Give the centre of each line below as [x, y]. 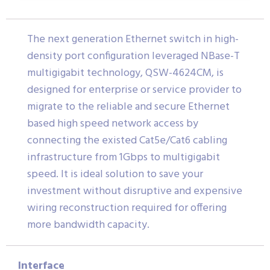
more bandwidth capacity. [88, 225]
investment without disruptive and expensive [135, 191]
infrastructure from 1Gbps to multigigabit [124, 157]
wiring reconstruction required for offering [127, 208]
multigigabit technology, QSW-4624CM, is [125, 73]
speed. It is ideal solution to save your [115, 174]
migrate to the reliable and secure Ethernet [128, 107]
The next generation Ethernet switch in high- [133, 39]
